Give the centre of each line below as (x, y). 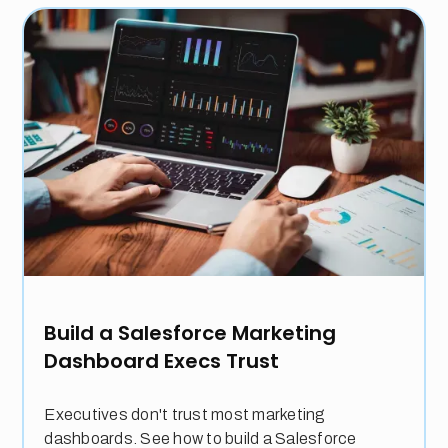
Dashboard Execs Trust (162, 360)
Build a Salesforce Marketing (190, 332)
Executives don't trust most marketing (185, 414)
